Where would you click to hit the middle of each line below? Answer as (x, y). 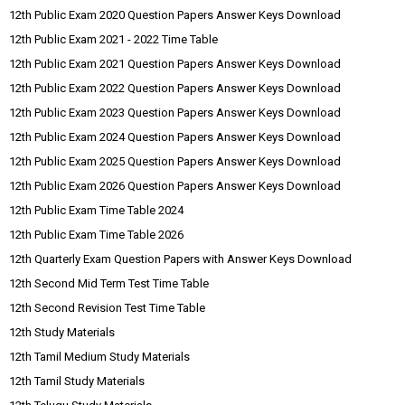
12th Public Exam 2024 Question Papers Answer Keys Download (175, 137)
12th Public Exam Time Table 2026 (96, 235)
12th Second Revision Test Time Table (107, 308)
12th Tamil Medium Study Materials (99, 357)
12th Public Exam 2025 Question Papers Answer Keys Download (175, 161)
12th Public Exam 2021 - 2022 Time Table (113, 39)
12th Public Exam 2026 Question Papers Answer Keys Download (175, 186)
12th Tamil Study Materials (77, 381)
